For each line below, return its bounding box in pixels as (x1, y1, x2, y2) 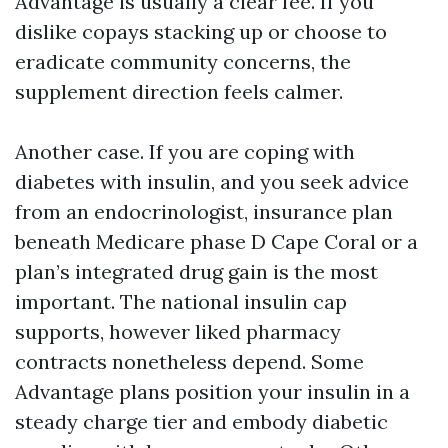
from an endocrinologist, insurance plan (15, 199, 393, 224)
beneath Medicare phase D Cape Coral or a (15, 229, 418, 254)
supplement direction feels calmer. (15, 79, 343, 104)
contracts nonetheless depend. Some (15, 349, 364, 374)
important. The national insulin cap (15, 289, 347, 314)
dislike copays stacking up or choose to (15, 19, 387, 44)
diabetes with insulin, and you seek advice (15, 169, 409, 194)
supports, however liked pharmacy (15, 319, 341, 344)
